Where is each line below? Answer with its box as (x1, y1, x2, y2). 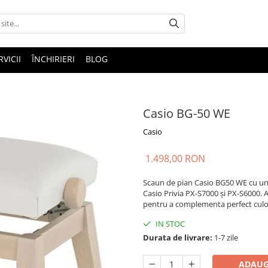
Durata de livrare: (143, 232, 212, 243)
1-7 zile (212, 232, 238, 243)
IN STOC (154, 218, 185, 229)
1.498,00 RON (145, 151, 205, 165)
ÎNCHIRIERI (32, 53, 75, 65)
